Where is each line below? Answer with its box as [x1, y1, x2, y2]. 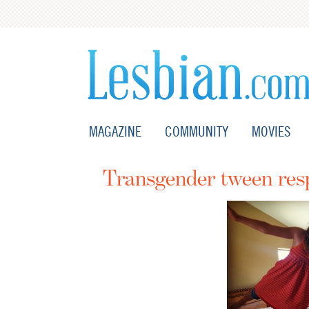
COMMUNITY [165, 123, 228, 140]
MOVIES [252, 123, 290, 140]
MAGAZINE [89, 123, 141, 140]
